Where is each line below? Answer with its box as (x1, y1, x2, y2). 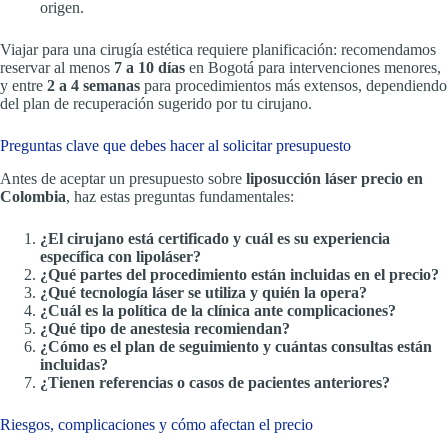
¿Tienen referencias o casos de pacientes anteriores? (40, 373, 390, 391)
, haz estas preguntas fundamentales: (66, 187, 294, 205)
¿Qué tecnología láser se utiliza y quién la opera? (40, 283, 367, 301)
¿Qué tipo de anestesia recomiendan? (40, 319, 290, 337)
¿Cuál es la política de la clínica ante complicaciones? (40, 301, 396, 319)
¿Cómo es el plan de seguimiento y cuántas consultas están (40, 337, 432, 355)
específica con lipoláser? (40, 247, 201, 265)
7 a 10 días (114, 59, 185, 77)
